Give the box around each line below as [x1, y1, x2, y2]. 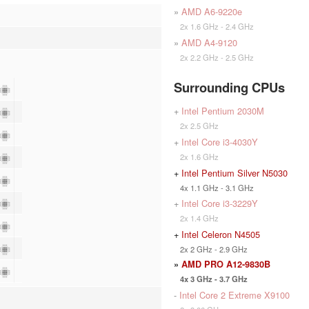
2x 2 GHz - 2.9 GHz [174, 243, 248, 255]
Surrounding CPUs [174, 77, 285, 97]
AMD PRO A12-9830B [181, 257, 270, 270]
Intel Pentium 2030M [181, 103, 264, 117]
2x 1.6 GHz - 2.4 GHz [174, 20, 254, 32]
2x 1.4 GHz [174, 212, 219, 223]
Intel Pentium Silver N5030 [181, 166, 288, 179]
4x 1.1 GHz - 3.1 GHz [174, 181, 254, 193]
